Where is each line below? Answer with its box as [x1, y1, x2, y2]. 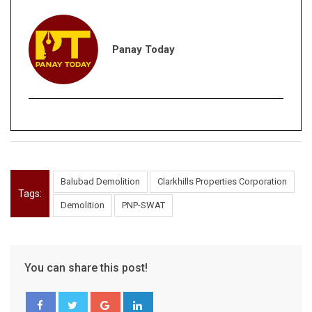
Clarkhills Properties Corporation [157, 176, 287, 187]
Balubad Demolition [61, 176, 140, 187]
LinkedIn [150, 293, 189, 306]
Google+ [118, 293, 157, 306]
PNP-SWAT [122, 200, 165, 211]
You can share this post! [24, 261, 148, 275]
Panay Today [112, 43, 175, 56]
